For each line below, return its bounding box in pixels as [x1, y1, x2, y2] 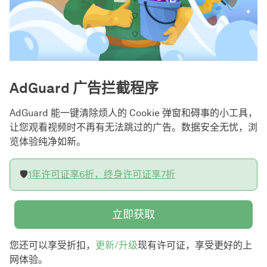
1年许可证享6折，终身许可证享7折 [28, 169, 175, 181]
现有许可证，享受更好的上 [138, 240, 252, 252]
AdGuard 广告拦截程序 [10, 79, 159, 97]
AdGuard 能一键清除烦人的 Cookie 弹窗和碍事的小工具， [10, 107, 257, 119]
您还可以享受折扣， [10, 240, 95, 252]
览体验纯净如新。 [10, 136, 86, 148]
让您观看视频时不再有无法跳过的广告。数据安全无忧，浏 [10, 122, 257, 133]
